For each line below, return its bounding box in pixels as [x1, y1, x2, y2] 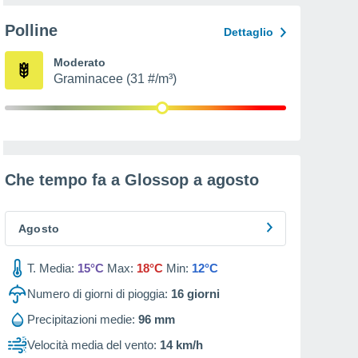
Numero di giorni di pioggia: [27, 287, 168, 300]
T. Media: [27, 261, 74, 275]
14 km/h [160, 338, 203, 352]
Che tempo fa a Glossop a [5, 171, 207, 189]
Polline [5, 22, 58, 39]
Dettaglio [224, 26, 273, 38]
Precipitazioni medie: [27, 312, 135, 326]
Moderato [54, 56, 105, 69]
